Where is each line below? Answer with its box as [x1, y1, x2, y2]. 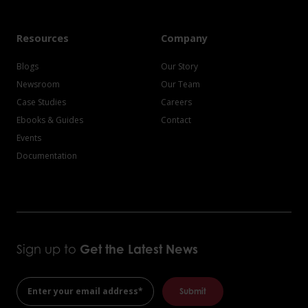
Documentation [16, 149, 77, 162]
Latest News [128, 241, 198, 256]
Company [161, 31, 208, 45]
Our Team [161, 78, 200, 90]
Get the [80, 241, 124, 256]
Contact [161, 113, 191, 126]
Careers [161, 96, 192, 108]
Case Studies [16, 96, 66, 108]
